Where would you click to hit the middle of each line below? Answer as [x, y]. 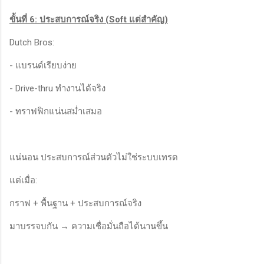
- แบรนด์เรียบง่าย [43, 65]
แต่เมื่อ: [23, 180]
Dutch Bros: [32, 42]
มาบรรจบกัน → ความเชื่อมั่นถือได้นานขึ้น [89, 226]
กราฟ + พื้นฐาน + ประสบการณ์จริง [75, 203]
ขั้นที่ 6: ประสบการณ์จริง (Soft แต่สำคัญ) [89, 19]
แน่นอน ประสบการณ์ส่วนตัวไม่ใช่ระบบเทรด [94, 157]
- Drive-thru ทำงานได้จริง [57, 88]
